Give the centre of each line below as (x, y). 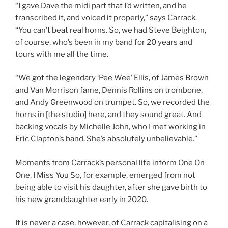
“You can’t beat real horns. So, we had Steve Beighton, (111, 30)
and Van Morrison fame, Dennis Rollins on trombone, (109, 90)
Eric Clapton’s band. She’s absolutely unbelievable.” (106, 139)
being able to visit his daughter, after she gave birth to (111, 187)
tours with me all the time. (62, 54)
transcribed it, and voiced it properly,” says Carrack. (106, 18)
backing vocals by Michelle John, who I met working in (110, 127)
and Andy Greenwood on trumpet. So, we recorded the (112, 103)
